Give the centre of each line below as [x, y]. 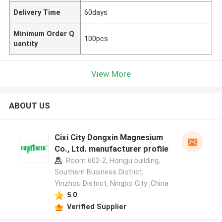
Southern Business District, [99, 172]
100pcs [96, 38]
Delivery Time [37, 12]
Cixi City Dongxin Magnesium [109, 138]
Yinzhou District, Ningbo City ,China [111, 184]
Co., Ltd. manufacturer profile [111, 149]
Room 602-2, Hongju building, [112, 161]
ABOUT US [29, 106]
